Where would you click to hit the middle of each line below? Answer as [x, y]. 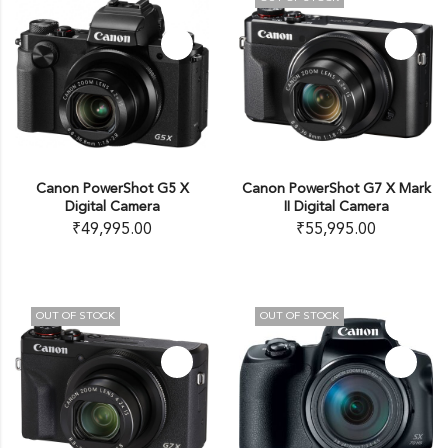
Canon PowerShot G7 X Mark [336, 189]
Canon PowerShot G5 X [112, 189]
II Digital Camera [336, 207]
